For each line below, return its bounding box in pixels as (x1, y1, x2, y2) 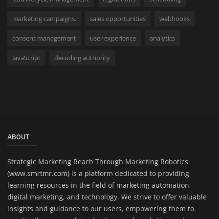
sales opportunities (90, 14, 146, 23)
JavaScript (12, 53, 41, 62)
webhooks (159, 14, 190, 23)
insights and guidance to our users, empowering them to (7, 203, 194, 213)
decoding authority (54, 53, 110, 62)
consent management (12, 33, 76, 43)
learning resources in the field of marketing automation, (7, 180, 191, 190)
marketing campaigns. (12, 14, 76, 23)
